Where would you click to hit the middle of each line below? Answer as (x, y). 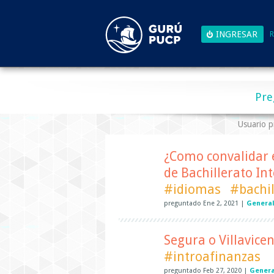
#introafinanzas (212, 257)
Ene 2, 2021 (221, 204)
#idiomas (192, 189)
